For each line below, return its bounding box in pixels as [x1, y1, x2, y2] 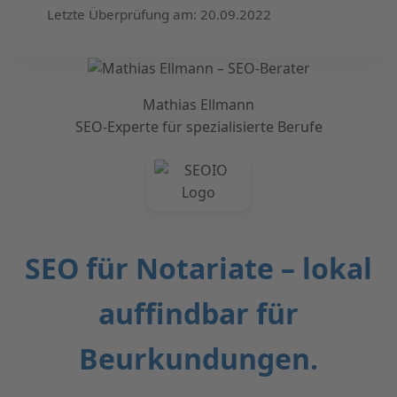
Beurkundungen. [79, 339, 318, 378]
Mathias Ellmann [143, 95, 254, 115]
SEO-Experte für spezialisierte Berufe [74, 117, 323, 137]
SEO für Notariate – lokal [25, 248, 372, 287]
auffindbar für [98, 293, 299, 332]
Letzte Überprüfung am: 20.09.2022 [46, 5, 271, 24]
